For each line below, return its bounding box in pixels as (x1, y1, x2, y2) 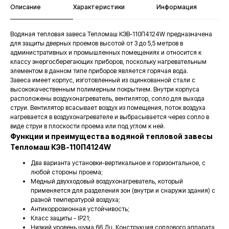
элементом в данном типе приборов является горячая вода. (10, 67, 188, 75)
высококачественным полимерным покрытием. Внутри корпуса (10, 85, 199, 93)
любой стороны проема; (31, 168, 103, 176)
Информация (156, 3, 197, 11)
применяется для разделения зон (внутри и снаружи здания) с (31, 187, 215, 194)
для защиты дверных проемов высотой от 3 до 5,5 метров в (10, 39, 183, 47)
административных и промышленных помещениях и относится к (10, 49, 201, 56)
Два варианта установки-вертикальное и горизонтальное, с (31, 159, 205, 167)
